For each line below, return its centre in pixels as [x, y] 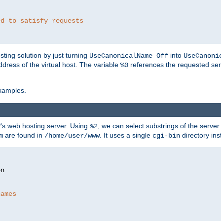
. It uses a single [126, 135]
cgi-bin [166, 135]
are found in [24, 135]
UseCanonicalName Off [129, 56]
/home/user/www [72, 135]
